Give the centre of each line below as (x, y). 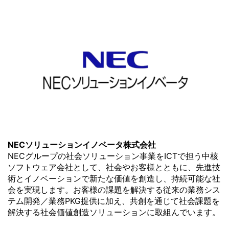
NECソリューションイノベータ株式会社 (82, 145)
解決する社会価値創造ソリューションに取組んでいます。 (114, 212)
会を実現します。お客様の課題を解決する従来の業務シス (114, 190)
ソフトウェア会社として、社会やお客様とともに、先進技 (114, 167)
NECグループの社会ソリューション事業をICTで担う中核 (113, 156)
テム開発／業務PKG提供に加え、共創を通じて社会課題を (114, 201)
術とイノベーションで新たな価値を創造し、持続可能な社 (114, 178)
